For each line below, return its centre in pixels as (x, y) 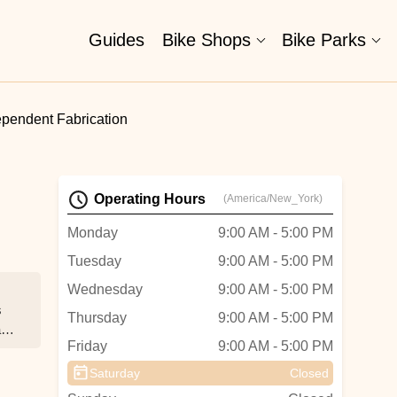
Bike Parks (324, 40)
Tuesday (94, 261)
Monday (93, 233)
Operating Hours (150, 199)
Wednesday (105, 289)
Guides (117, 40)
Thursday (97, 318)
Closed (309, 373)
